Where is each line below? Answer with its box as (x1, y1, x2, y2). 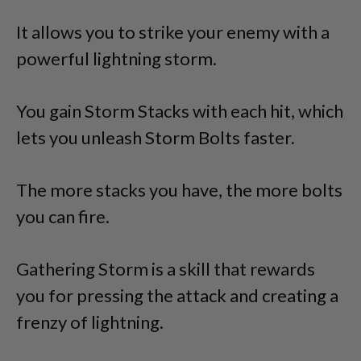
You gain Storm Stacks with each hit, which (16, 99, 343, 122)
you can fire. (16, 205, 110, 227)
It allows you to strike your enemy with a (16, 20, 330, 43)
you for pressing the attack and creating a (16, 284, 338, 306)
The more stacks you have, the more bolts (16, 178, 342, 201)
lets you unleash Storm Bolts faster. (16, 126, 295, 148)
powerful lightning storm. (16, 47, 217, 69)
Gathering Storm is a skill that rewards (16, 257, 315, 280)
